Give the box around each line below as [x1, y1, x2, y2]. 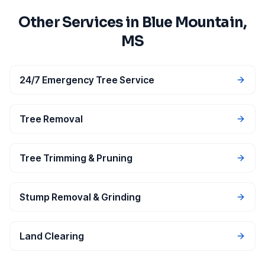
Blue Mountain [141, 13, 243, 31]
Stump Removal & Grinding [20, 190, 141, 203]
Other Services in [18, 13, 142, 31]
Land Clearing [20, 230, 84, 242]
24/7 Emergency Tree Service [20, 73, 154, 86]
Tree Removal [20, 112, 83, 125]
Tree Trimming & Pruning [20, 151, 132, 164]
